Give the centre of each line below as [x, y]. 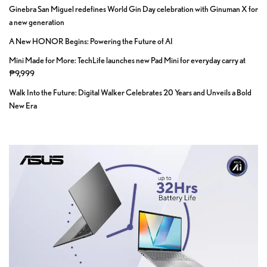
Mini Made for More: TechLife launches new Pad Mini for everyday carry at [127, 60]
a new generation [37, 22]
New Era [23, 106]
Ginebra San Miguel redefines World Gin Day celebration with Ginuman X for [133, 9]
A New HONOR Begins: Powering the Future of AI [91, 41]
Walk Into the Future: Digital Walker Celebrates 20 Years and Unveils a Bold [130, 93]
